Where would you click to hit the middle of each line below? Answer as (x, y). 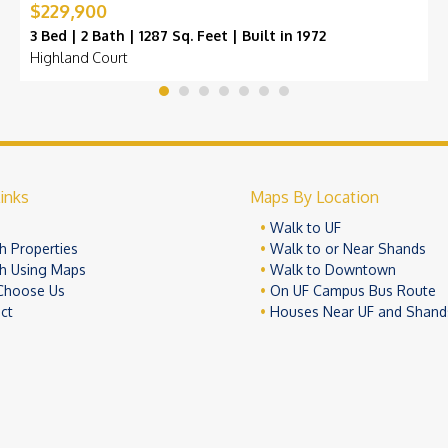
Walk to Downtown (332, 270)
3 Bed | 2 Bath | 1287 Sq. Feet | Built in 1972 (178, 36)
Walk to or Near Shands (347, 249)
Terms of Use (377, 431)
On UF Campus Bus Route (352, 291)
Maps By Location (314, 197)
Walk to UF (305, 228)
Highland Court (78, 58)
